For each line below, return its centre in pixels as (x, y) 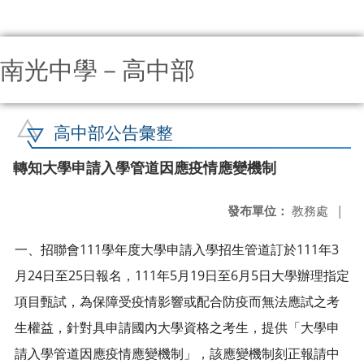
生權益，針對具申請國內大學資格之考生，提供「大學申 (177, 327)
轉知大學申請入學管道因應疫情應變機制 (145, 167)
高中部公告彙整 (113, 132)
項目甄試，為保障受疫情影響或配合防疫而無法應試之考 (177, 301)
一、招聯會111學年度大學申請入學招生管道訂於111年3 (177, 249)
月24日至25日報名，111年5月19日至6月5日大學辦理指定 (182, 275)
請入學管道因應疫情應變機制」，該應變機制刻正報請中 (177, 353)
